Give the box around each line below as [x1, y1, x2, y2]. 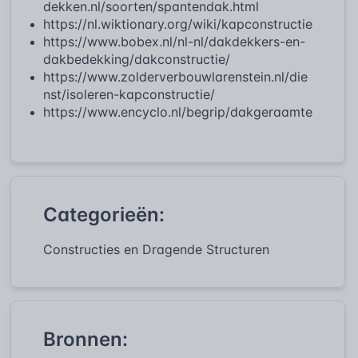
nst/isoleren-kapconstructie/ [43, 86, 215, 102]
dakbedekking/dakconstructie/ [43, 50, 230, 67]
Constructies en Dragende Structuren [43, 241, 269, 257]
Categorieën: [43, 202, 165, 226]
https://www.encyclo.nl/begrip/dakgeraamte [43, 103, 312, 120]
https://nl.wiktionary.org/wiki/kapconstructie [43, 15, 312, 32]
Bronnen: [43, 327, 128, 351]
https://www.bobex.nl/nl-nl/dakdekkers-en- [43, 33, 305, 50]
